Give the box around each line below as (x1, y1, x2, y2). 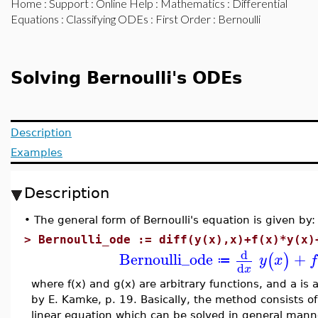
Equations (11, 12, 59, 26)
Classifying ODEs (66, 12, 148, 26)
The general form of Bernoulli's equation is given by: (34, 214, 315, 226)
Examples (11, 146, 62, 158)
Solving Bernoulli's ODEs (11, 68, 242, 88)
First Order (155, 12, 211, 26)
